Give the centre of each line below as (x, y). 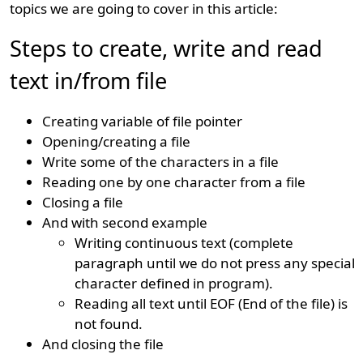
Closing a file (83, 202)
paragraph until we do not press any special (215, 263)
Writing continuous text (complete (184, 243)
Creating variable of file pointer (143, 121)
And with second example (125, 222)
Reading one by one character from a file (174, 182)
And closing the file (103, 344)
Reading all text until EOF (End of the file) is (211, 303)
